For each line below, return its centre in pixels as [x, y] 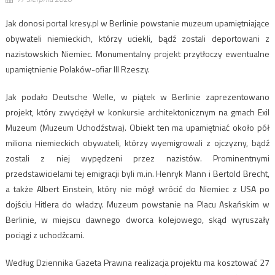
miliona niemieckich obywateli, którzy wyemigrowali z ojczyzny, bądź [137, 142]
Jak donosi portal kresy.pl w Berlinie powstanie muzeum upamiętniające [137, 23]
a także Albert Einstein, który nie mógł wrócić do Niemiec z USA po [137, 188]
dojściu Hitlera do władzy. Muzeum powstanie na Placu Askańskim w [137, 204]
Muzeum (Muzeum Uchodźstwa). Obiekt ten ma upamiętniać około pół [137, 127]
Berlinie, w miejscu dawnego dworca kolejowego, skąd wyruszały [137, 219]
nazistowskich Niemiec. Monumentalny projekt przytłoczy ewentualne [137, 53]
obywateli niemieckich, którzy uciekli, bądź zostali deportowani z [137, 38]
